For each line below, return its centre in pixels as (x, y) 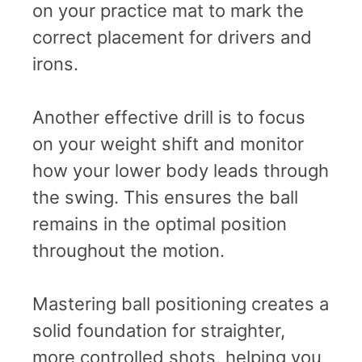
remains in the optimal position (160, 223)
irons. (55, 63)
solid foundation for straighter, (159, 330)
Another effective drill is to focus (169, 117)
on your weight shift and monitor (168, 143)
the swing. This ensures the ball (165, 197)
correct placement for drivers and (172, 37)
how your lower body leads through (181, 170)
